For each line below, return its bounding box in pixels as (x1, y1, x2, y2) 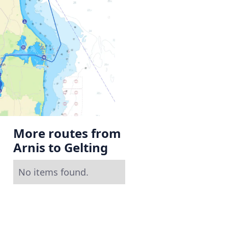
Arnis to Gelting (13, 138, 108, 156)
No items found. (18, 165, 89, 178)
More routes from (13, 124, 121, 141)
